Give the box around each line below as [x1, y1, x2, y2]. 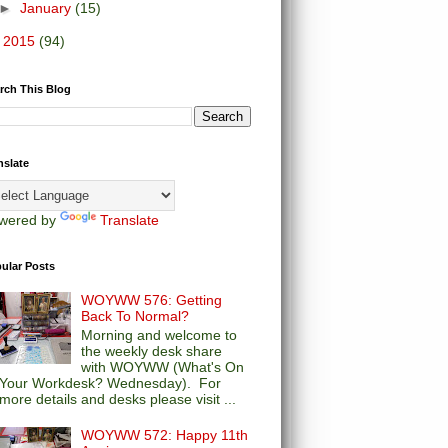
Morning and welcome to [81, 327, 238, 344]
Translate [100, 211, 159, 228]
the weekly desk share [81, 343, 223, 360]
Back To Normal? [81, 308, 190, 325]
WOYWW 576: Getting [81, 292, 223, 309]
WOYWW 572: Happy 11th [81, 426, 249, 443]
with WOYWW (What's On [81, 359, 245, 376]
